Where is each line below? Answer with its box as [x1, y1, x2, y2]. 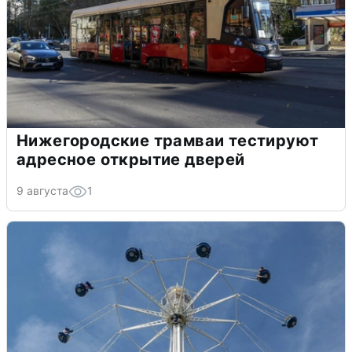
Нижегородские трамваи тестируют [16, 130, 319, 150]
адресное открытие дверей [16, 149, 245, 169]
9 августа [16, 183, 68, 197]
